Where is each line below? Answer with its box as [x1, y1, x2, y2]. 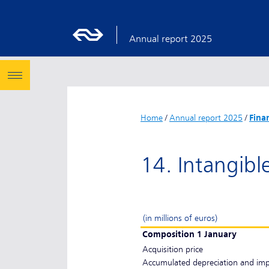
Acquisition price [142, 244, 203, 255]
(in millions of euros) [143, 213, 217, 223]
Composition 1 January [142, 229, 237, 240]
